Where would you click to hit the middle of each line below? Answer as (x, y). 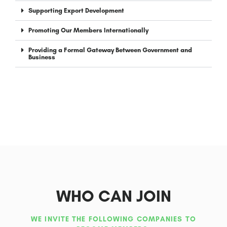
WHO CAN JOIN (113, 196)
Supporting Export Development (76, 11)
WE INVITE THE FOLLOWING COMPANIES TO (113, 219)
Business (42, 57)
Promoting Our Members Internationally (88, 30)
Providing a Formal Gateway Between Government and (110, 50)
